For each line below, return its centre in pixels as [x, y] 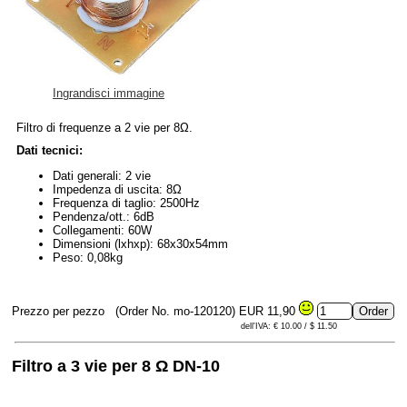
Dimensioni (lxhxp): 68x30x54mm [140, 243]
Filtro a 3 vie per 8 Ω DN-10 [116, 366]
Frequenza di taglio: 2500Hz [126, 203]
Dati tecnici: [50, 150]
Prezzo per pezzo [60, 311]
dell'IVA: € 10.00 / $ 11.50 [289, 326]
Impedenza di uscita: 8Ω [117, 189]
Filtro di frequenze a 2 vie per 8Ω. [104, 127]
